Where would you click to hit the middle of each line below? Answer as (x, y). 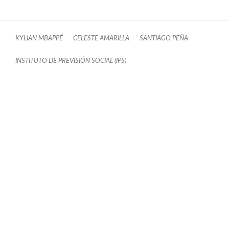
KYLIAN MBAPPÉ (39, 38)
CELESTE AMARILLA (101, 38)
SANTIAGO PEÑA (164, 38)
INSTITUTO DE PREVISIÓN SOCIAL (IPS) (71, 61)
